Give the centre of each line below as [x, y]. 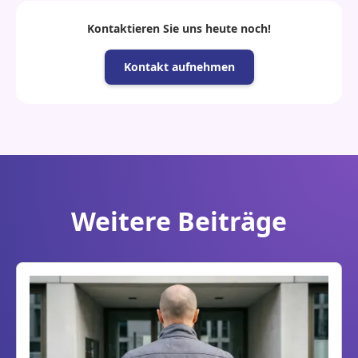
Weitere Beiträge [179, 221]
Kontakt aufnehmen [179, 67]
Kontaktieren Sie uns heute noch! [179, 28]
